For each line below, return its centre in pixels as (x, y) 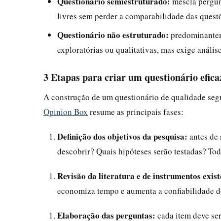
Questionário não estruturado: (113, 35)
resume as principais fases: (136, 111)
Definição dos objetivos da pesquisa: (122, 136)
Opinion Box (66, 111)
